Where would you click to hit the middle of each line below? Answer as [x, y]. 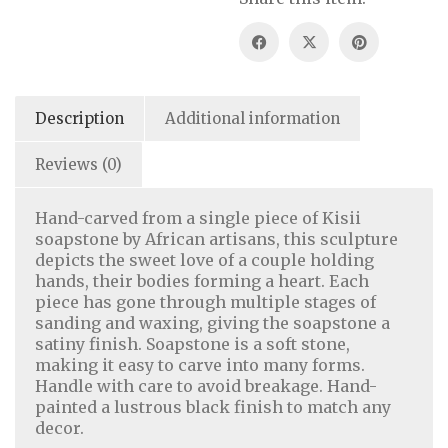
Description [79, 118]
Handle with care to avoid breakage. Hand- [206, 386]
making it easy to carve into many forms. [200, 365]
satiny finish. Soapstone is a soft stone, [192, 344]
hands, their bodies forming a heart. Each [202, 281]
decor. [59, 428]
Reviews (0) [78, 164]
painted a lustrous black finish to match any [213, 407]
